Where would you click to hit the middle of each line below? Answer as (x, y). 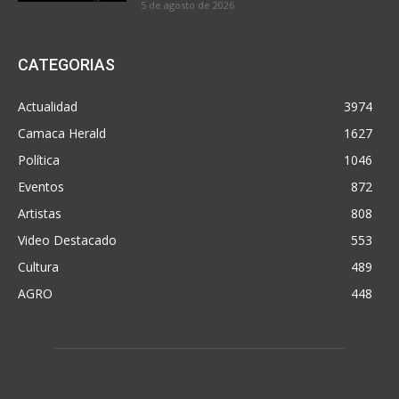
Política (39, 160)
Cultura (38, 267)
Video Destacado (67, 240)
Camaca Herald (62, 134)
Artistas (40, 214)
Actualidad (48, 107)
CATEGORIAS (66, 65)
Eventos (41, 187)
